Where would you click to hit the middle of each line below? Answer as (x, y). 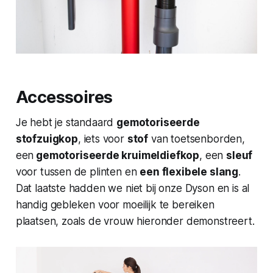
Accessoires (64, 97)
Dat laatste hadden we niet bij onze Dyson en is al (133, 189)
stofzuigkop (47, 139)
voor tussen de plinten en (78, 172)
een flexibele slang (189, 172)
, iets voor (102, 139)
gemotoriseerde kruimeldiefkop (117, 156)
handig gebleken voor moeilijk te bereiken (115, 205)
